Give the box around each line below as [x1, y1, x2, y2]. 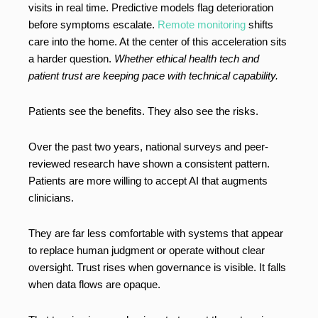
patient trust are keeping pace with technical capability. [28, 70, 278, 82]
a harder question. [28, 53, 114, 65]
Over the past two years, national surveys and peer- [28, 141, 268, 153]
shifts [246, 18, 273, 31]
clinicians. [28, 192, 77, 204]
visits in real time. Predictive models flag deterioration [28, 1, 273, 14]
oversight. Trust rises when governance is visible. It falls [28, 261, 286, 274]
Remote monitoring [158, 18, 246, 31]
